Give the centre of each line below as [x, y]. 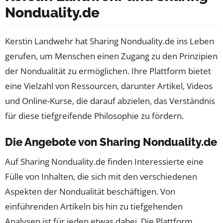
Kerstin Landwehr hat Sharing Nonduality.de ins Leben [110, 41]
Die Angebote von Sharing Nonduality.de [111, 142]
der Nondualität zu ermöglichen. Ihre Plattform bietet [108, 71]
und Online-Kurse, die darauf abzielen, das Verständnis [110, 101]
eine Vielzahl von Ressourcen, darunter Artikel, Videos [109, 86]
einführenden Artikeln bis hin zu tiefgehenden [94, 207]
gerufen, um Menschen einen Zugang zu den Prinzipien [111, 56]
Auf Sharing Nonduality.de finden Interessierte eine [104, 162]
